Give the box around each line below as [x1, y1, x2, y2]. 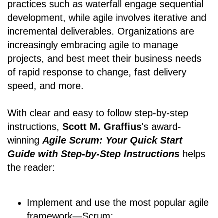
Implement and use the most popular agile [27, 197, 209, 208]
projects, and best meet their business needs [7, 53, 201, 64]
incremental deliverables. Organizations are [7, 26, 194, 37]
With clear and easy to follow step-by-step [7, 108, 188, 119]
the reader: [7, 162, 55, 173]
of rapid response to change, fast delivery [7, 67, 186, 78]
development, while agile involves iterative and [7, 12, 206, 23]
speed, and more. [7, 80, 84, 91]
